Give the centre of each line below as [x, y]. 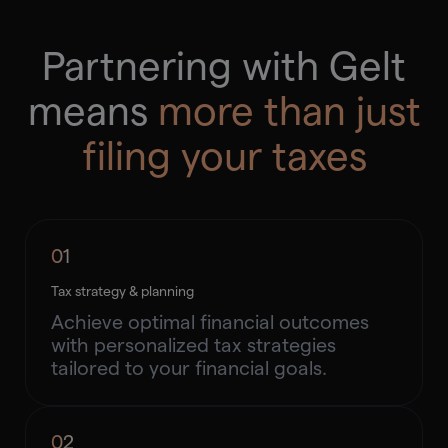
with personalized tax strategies [193, 345]
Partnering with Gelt [224, 66]
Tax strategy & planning [122, 291]
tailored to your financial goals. [188, 368]
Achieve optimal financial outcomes [209, 322]
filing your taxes [224, 156]
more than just [289, 111]
